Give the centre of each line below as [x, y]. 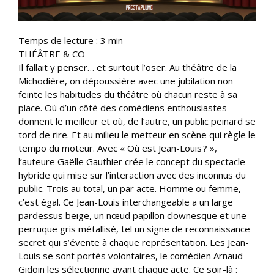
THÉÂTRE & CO [52, 54]
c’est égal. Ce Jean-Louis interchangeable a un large [126, 202]
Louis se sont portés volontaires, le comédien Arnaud [131, 255]
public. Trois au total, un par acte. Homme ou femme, [130, 188]
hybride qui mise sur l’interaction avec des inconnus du [132, 175]
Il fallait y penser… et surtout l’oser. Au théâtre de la [128, 67]
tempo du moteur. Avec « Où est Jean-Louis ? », [118, 148]
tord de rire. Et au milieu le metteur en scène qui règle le [137, 134]
